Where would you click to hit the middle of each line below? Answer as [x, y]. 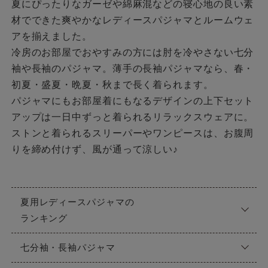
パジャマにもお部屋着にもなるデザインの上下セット [133, 100]
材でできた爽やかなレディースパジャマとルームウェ [133, 20]
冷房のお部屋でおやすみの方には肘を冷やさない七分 [133, 52]
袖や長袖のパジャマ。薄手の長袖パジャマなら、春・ [133, 68]
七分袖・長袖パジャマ [68, 248]
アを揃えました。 [51, 36]
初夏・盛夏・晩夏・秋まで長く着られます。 [112, 84]
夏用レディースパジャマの [77, 202]
